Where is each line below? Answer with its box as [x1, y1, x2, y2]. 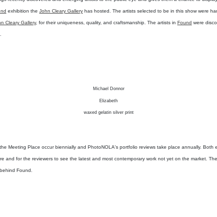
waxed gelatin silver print [83, 110, 134, 115]
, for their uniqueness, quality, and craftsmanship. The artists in [36, 20, 177, 26]
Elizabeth [99, 98, 118, 104]
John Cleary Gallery [39, 8, 83, 14]
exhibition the [6, 8, 39, 14]
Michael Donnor [93, 86, 124, 92]
